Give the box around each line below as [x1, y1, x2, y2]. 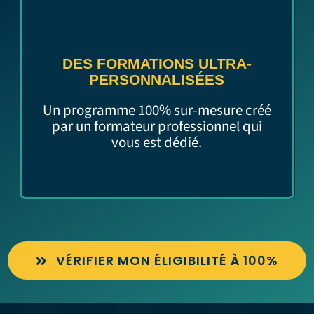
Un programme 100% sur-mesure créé [42, 99, 271, 121]
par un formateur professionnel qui [51, 115, 262, 137]
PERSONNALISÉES [89, 71, 225, 88]
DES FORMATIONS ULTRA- [62, 55, 252, 72]
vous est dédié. [111, 131, 203, 153]
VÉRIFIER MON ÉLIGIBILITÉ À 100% [56, 252, 279, 270]
